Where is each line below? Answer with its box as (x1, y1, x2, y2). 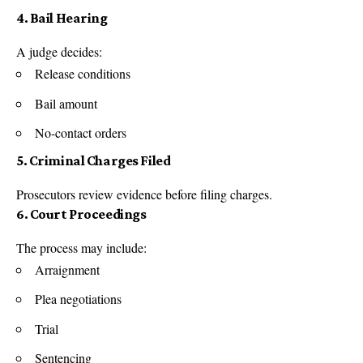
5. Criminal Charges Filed (16, 152, 171, 169)
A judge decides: (16, 43, 102, 61)
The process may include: (16, 238, 147, 256)
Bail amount (35, 94, 97, 112)
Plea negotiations (35, 290, 122, 308)
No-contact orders (35, 124, 126, 142)
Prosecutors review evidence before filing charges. (16, 185, 272, 203)
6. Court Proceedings (16, 205, 147, 222)
